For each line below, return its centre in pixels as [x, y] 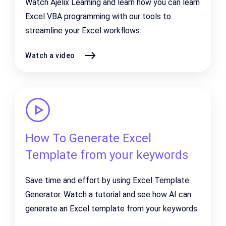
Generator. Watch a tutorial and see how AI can [108, 194]
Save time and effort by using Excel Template [107, 180]
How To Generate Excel [88, 138]
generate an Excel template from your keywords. [112, 209]
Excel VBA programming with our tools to [98, 16]
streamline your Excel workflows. [83, 31]
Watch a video [50, 55]
